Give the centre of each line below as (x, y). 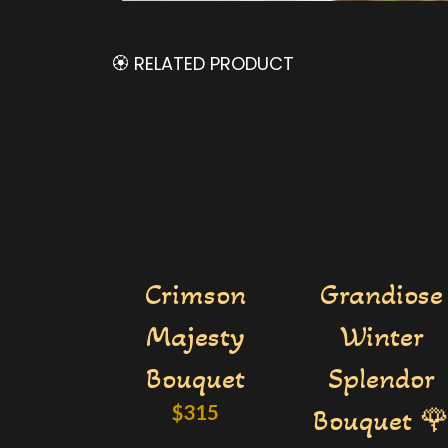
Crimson (195, 293)
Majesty (195, 335)
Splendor (382, 377)
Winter (381, 335)
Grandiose (382, 293)
